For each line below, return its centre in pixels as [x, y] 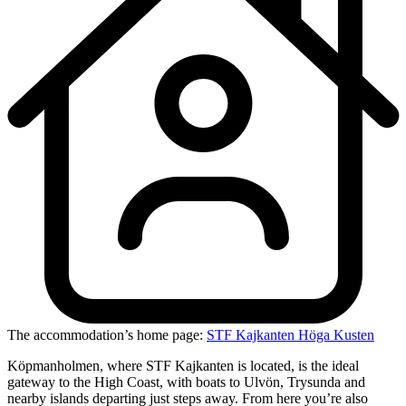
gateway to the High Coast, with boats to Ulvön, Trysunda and [186, 382]
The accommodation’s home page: [107, 335]
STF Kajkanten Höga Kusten [290, 335]
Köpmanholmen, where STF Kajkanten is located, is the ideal [183, 366]
